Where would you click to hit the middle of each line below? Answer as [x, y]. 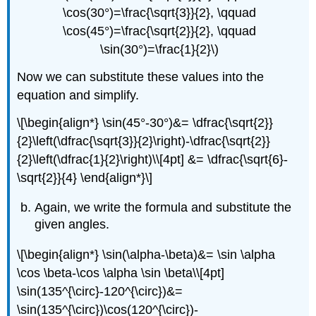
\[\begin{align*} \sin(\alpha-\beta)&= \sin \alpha [146, 255]
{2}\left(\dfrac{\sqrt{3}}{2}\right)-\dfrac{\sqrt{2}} [144, 141]
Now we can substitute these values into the [141, 77]
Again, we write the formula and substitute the [163, 208]
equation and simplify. [78, 96]
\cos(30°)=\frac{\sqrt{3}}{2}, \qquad [159, 13]
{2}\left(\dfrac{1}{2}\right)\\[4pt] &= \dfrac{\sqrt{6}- [153, 159]
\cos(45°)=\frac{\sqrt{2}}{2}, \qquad [159, 31]
